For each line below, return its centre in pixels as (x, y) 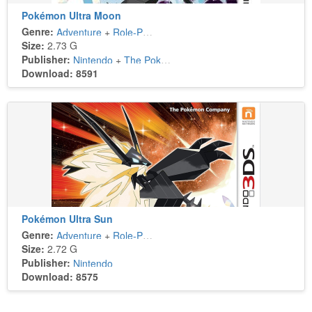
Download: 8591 (60, 73)
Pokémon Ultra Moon (71, 16)
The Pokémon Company (142, 60)
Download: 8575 (60, 277)
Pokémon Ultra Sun (67, 219)
